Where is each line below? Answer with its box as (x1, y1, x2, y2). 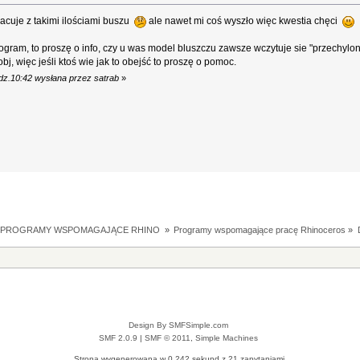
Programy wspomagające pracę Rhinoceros (174, 224, 346, 235)
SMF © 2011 (144, 333, 190, 343)
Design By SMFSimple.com (128, 321, 228, 330)
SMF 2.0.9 (98, 333, 137, 343)
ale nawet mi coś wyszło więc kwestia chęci (146, 15, 343, 27)
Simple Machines (194, 333, 258, 343)
